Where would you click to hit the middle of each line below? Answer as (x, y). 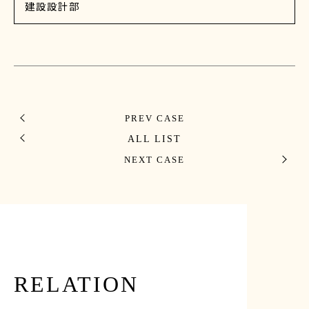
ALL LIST (154, 138)
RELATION (76, 284)
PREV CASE (154, 118)
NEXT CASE (154, 160)
